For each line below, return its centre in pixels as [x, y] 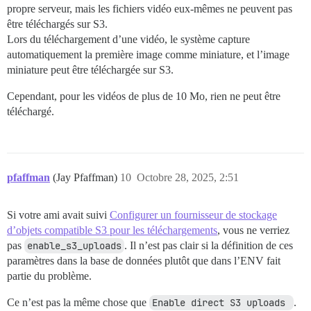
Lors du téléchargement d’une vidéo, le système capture [128, 40]
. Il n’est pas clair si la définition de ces [209, 246]
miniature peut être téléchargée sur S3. [90, 70]
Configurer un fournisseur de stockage [193, 215]
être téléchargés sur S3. [57, 24]
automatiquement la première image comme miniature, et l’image [148, 55]
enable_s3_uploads [74, 246]
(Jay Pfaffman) [86, 178]
